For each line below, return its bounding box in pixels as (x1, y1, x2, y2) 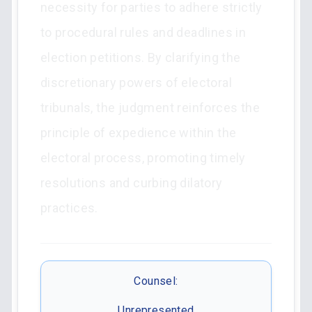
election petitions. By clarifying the (40, 50, 241, 65)
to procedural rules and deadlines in (40, 25, 247, 40)
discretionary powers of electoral (40, 75, 232, 90)
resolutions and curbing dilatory (40, 175, 223, 190)
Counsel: (134, 274, 178, 288)
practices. (40, 201, 98, 215)
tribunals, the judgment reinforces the (40, 100, 260, 115)
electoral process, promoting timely (40, 150, 246, 165)
